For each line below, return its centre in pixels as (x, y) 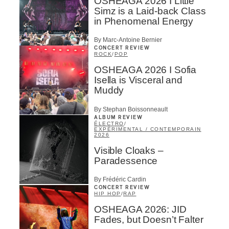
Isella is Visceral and (138, 80)
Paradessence (126, 161)
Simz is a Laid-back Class (150, 11)
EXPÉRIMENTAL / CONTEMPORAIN (148, 129)
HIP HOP (108, 194)
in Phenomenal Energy (144, 21)
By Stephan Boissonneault (131, 109)
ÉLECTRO (109, 123)
